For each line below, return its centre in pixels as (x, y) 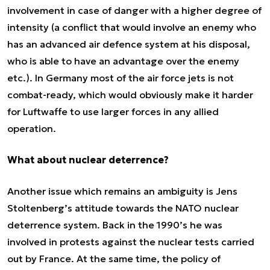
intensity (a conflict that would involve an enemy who (132, 27)
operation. (32, 128)
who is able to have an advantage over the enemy (123, 61)
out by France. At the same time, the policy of (114, 259)
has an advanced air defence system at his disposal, (129, 44)
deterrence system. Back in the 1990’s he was (115, 225)
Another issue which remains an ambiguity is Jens (122, 191)
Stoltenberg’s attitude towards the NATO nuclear (123, 208)
